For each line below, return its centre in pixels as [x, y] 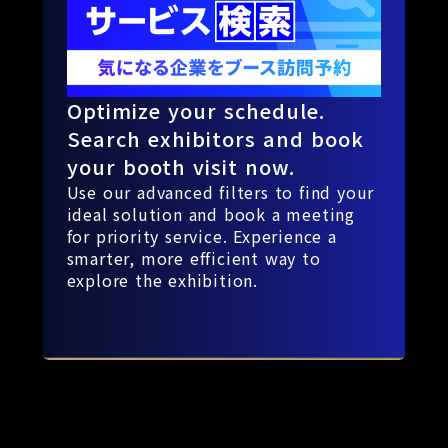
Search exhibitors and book [215, 139]
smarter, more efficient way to [193, 258]
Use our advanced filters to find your [220, 192]
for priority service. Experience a [201, 236]
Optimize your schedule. [195, 111]
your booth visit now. [180, 167]
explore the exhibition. [162, 280]
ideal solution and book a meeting [210, 214]
